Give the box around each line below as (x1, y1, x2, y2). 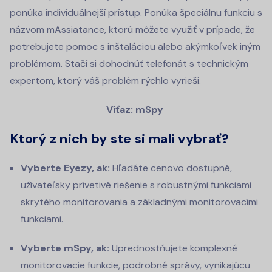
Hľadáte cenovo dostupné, (110, 161, 232, 174)
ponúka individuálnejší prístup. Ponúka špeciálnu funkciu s (10, 5, 262, 19)
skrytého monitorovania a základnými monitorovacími (21, 195, 258, 208)
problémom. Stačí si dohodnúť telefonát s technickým (10, 56, 248, 70)
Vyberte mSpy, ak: (21, 241, 109, 254)
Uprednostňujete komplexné (109, 241, 237, 254)
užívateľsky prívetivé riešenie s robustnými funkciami (21, 178, 251, 191)
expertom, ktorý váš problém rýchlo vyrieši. (10, 73, 201, 87)
